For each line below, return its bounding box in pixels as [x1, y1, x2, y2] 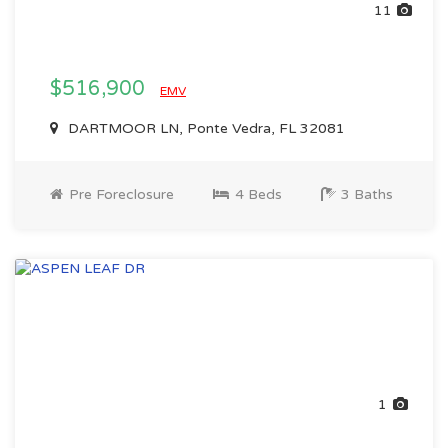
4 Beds [231, 186, 282, 203]
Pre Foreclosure [65, 186, 174, 203]
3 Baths [337, 186, 393, 203]
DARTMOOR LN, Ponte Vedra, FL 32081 [64, 120, 345, 137]
